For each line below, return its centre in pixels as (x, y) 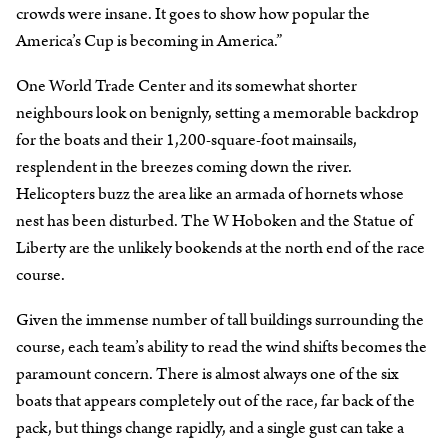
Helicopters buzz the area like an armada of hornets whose (210, 193)
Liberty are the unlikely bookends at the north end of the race (220, 247)
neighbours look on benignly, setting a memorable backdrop (217, 112)
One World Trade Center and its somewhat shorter (186, 85)
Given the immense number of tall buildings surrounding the (220, 319)
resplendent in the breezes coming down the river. (184, 166)
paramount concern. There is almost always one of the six (207, 373)
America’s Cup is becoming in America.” (149, 40)
